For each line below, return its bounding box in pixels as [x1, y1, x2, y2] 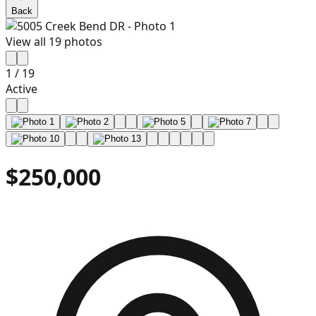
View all [6, 34, 49, 49]
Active [6, 81, 37, 97]
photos [61, 34, 102, 49]
